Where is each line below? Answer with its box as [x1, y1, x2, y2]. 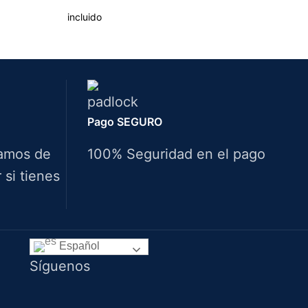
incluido [67, 11, 102, 23]
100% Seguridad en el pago [87, 146, 265, 163]
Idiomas [29, 206, 79, 223]
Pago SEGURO [87, 115, 162, 129]
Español [56, 240, 100, 252]
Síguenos [29, 258, 90, 275]
